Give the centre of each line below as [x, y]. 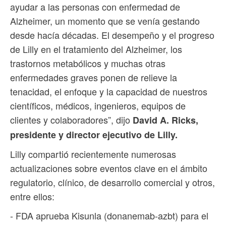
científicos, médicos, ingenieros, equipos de [98, 106]
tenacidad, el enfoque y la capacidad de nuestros [109, 92]
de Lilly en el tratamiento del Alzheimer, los [96, 49]
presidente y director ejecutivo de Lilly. [94, 135]
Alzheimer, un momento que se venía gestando [105, 21]
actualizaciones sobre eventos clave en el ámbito [109, 168]
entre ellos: [32, 196]
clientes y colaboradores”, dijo [70, 120]
